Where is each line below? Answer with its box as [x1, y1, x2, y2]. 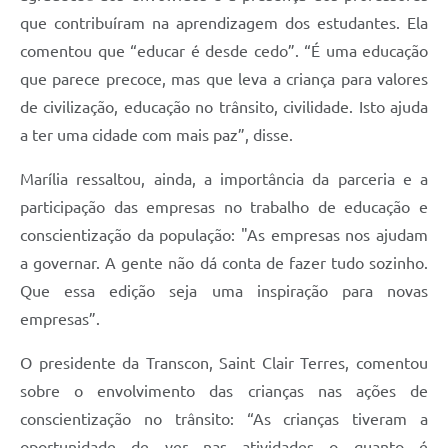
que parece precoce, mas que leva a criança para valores [20, 69, 428, 88]
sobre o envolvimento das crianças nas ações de [20, 381, 428, 400]
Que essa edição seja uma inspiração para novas [20, 281, 428, 300]
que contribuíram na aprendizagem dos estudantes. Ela [20, 13, 428, 32]
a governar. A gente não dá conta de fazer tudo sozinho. [20, 253, 428, 272]
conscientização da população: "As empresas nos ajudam [20, 225, 428, 244]
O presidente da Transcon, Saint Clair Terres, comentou [20, 353, 428, 372]
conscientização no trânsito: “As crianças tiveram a [20, 409, 428, 428]
